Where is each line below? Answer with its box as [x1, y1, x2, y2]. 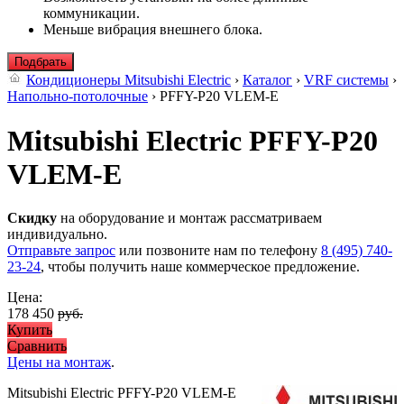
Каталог [243, 72, 292, 88]
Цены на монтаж [7, 354, 111, 371]
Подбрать [14, 55, 67, 69]
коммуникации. [43, 5, 140, 22]
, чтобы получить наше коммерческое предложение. [41, 259, 360, 275]
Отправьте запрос [7, 243, 115, 259]
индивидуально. [7, 226, 107, 243]
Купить [7, 322, 52, 338]
